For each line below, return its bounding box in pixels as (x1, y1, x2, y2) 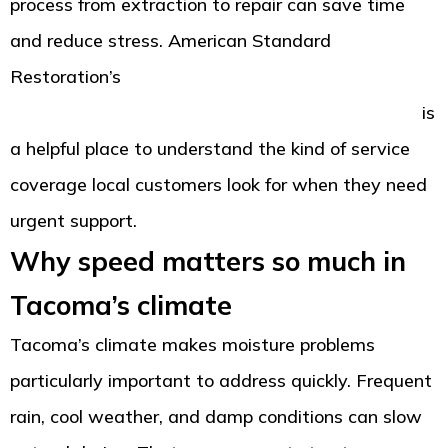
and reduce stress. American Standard (10, 29, 331, 53)
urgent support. (10, 209, 137, 233)
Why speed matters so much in (10, 244, 406, 279)
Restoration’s (10, 65, 126, 89)
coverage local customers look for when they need (10, 173, 427, 197)
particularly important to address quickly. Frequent (10, 369, 432, 393)
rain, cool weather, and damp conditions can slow (10, 405, 422, 429)
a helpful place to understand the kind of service (10, 137, 410, 161)
